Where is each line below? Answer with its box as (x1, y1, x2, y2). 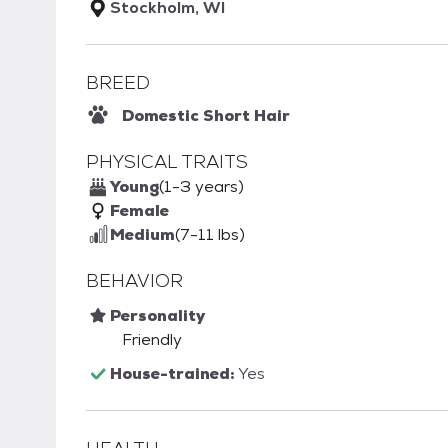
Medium (110, 224, 175, 246)
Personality (110, 305, 205, 327)
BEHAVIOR (86, 269, 183, 293)
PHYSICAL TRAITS (86, 150, 248, 174)
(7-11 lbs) (175, 224, 245, 246)
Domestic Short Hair (122, 105, 290, 127)
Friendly (122, 329, 182, 351)
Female (110, 200, 169, 222)
